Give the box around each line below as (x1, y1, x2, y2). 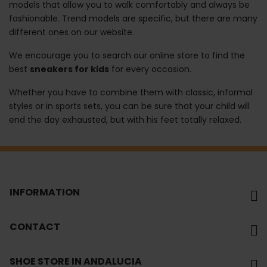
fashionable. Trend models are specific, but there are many (9, 12, 257, 24)
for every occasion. (109, 63, 191, 75)
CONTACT (10, 219, 60, 234)
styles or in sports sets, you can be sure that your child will (9, 100, 250, 112)
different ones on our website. (9, 26, 134, 38)
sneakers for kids (30, 63, 109, 75)
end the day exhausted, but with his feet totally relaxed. (9, 113, 241, 126)
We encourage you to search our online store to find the (9, 49, 245, 61)
